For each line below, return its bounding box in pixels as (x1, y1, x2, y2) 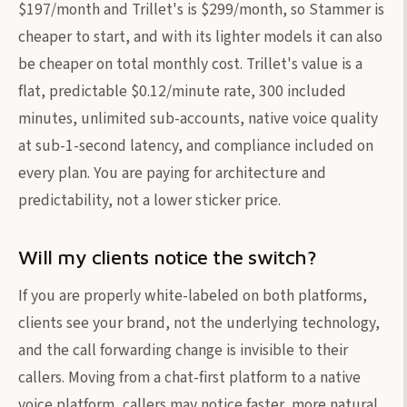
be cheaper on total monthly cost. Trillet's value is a (18, 52, 362, 75)
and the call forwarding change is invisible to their (18, 338, 348, 362)
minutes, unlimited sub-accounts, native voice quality (18, 106, 378, 130)
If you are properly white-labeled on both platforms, (18, 283, 367, 307)
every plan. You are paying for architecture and (18, 161, 326, 184)
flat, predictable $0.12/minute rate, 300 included (18, 79, 346, 103)
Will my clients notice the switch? (18, 244, 317, 269)
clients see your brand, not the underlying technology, (18, 311, 380, 334)
